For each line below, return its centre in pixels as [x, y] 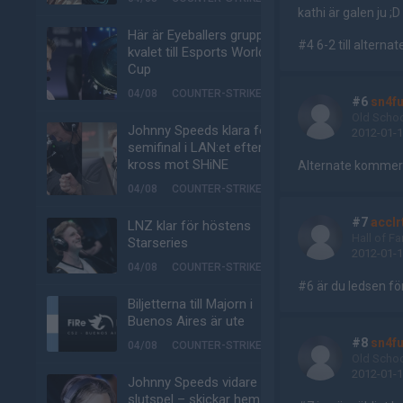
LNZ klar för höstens [189, 226]
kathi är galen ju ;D [349, 13]
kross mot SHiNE [178, 165]
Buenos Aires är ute [186, 321]
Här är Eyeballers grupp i [199, 35]
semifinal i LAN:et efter [195, 148]
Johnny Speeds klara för [200, 130]
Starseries [158, 243]
